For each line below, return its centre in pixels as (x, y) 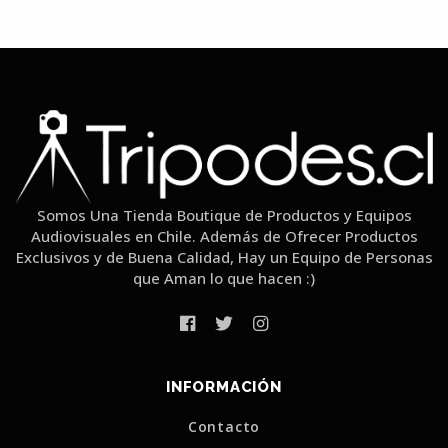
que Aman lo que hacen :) (224, 277)
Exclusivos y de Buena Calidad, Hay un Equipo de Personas (224, 256)
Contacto (224, 426)
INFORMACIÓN (224, 387)
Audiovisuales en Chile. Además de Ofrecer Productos (224, 235)
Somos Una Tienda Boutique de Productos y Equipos (224, 214)
